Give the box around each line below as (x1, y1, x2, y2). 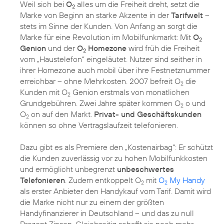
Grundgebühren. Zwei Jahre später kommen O (20, 97, 180, 108)
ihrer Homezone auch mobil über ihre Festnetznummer (20, 64, 210, 75)
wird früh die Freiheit (126, 42, 199, 53)
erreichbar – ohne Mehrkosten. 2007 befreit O (20, 75, 180, 86)
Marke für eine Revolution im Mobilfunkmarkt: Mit (20, 31, 193, 42)
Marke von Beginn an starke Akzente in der (20, 9, 171, 20)
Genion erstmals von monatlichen (70, 86, 189, 97)
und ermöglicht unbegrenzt (20, 163, 117, 174)
